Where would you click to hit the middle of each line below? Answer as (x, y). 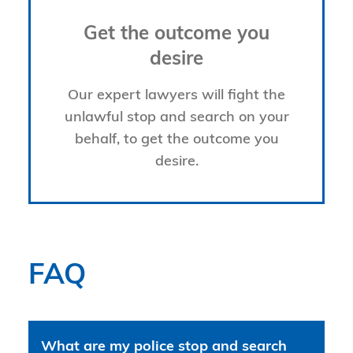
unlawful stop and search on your (176, 117)
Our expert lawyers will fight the (176, 95)
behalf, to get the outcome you (176, 139)
